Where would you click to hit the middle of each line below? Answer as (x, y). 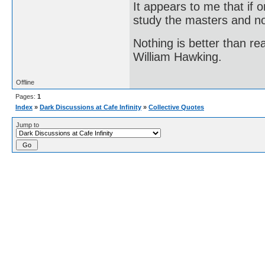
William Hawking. (177, 57)
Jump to (28, 125)
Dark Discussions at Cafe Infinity (91, 107)
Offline (25, 82)
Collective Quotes (176, 107)
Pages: (26, 96)
